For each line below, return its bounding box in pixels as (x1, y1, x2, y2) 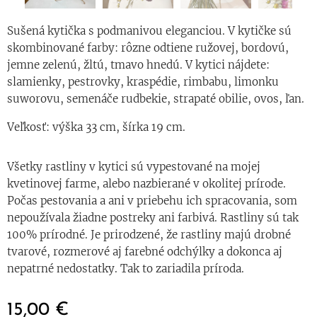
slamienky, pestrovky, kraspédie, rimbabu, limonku (7, 74, 279, 88)
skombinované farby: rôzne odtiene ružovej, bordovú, (7, 40, 289, 54)
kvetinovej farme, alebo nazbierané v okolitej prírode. (7, 176, 286, 190)
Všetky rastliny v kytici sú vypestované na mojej (7, 159, 260, 173)
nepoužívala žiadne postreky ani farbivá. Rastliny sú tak (7, 210, 299, 224)
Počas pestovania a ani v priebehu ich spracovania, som (7, 193, 297, 207)
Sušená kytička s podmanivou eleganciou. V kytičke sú (7, 23, 292, 38)
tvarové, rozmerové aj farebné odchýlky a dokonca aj (7, 244, 282, 258)
